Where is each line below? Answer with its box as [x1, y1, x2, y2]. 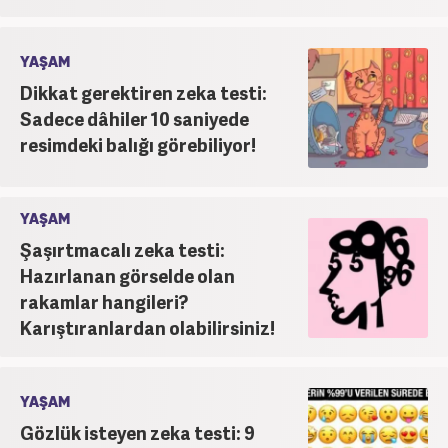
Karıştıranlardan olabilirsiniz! [20, 314, 275, 340]
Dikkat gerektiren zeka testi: [20, 79, 267, 105]
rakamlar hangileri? [20, 288, 188, 314]
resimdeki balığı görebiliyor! [20, 131, 256, 157]
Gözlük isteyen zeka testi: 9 [20, 419, 255, 445]
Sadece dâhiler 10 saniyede [20, 105, 249, 131]
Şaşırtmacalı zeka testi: [20, 236, 225, 262]
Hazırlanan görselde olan [20, 262, 235, 288]
